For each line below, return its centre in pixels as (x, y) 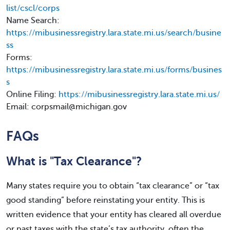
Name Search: (33, 21)
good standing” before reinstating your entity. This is (106, 200)
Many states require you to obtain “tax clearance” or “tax (113, 186)
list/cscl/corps (33, 8)
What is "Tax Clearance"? (74, 161)
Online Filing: (32, 94)
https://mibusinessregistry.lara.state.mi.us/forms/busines (114, 70)
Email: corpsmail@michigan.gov (66, 107)
